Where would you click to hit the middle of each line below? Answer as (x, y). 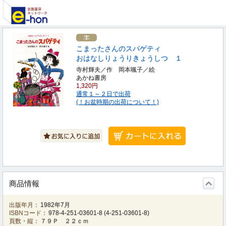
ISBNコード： (28, 213)
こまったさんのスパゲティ (119, 48)
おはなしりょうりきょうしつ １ (129, 58)
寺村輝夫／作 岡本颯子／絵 (116, 70)
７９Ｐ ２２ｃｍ (65, 221)
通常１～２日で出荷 (103, 94)
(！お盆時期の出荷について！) (118, 102)
